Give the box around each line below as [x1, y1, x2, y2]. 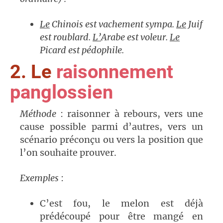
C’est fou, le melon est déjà [40, 198, 203, 210]
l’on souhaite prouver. [20, 147, 116, 159]
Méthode [20, 108, 61, 120]
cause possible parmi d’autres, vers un [20, 121, 203, 133]
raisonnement [56, 61, 173, 83]
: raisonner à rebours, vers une [60, 108, 204, 120]
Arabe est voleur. [101, 31, 170, 43]
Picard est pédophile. [40, 44, 124, 56]
